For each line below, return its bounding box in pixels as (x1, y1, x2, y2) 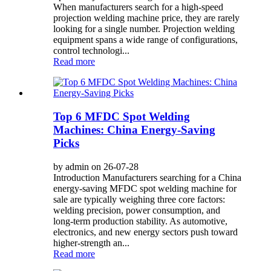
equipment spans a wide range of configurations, (53, 34, 238, 45)
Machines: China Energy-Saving (53, 123, 215, 136)
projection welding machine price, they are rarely (53, 13, 240, 24)
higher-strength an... (53, 237, 129, 248)
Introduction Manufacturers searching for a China (53, 172, 241, 183)
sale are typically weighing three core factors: (53, 194, 225, 204)
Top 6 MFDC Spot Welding (53, 109, 190, 123)
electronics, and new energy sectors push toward (53, 226, 238, 237)
